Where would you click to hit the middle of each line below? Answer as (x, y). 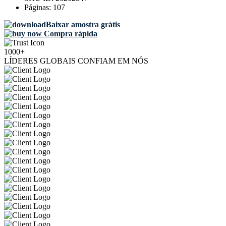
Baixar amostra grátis (83, 25)
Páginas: (39, 8)
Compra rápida (70, 34)
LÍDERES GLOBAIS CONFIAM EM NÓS (76, 61)
